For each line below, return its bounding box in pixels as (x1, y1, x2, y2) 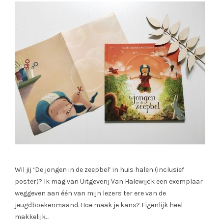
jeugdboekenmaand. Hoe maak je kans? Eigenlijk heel (15, 201, 183, 210)
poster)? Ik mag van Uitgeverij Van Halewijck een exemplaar (15, 177, 203, 186)
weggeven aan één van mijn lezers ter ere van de (15, 189, 166, 198)
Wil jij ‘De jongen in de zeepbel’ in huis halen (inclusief (15, 165, 184, 174)
